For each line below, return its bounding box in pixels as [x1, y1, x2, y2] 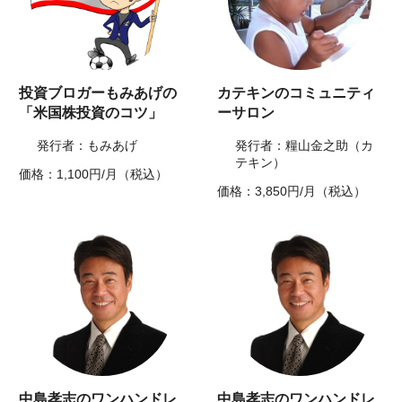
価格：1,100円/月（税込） [19, 167, 169, 182]
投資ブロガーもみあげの [19, 85, 178, 101]
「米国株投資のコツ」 [19, 105, 163, 121]
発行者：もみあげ [37, 138, 138, 153]
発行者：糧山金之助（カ [235, 138, 373, 153]
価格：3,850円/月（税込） [217, 184, 366, 199]
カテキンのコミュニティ [217, 85, 375, 101]
